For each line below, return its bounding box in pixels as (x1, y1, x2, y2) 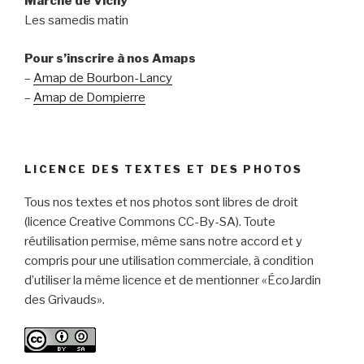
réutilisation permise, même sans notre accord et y (24, 233, 302, 249)
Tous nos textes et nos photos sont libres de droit (24, 194, 298, 210)
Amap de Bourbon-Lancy (33, 70, 172, 85)
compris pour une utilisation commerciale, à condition (24, 253, 314, 268)
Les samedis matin (24, 13, 128, 28)
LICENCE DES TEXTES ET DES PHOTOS (24, 162, 303, 176)
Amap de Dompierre (33, 89, 145, 105)
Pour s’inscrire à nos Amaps (24, 50, 196, 66)
